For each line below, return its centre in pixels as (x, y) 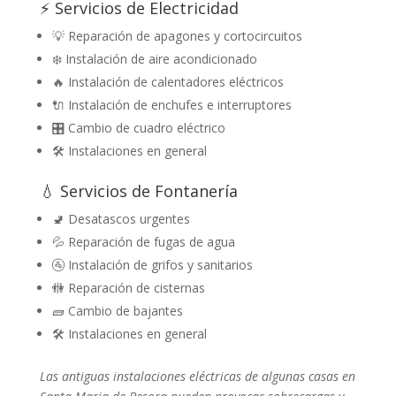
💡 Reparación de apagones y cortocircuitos (177, 35)
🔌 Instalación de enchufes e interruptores (171, 104)
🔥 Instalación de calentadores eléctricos (168, 81)
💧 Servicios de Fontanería (138, 190)
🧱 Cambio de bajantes (117, 310)
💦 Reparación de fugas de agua (143, 241)
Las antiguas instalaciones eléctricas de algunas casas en (197, 376)
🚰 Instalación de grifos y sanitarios (152, 264)
